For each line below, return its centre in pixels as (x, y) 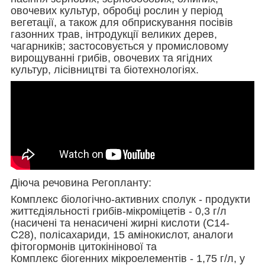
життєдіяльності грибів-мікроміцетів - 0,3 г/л (119, 211)
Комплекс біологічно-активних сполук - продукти (130, 199)
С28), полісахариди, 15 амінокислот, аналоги (122, 235)
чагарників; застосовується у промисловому (119, 46)
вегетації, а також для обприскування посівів (122, 22)
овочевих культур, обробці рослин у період (117, 10)
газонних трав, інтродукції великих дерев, (114, 34)
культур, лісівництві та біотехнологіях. (105, 70)
